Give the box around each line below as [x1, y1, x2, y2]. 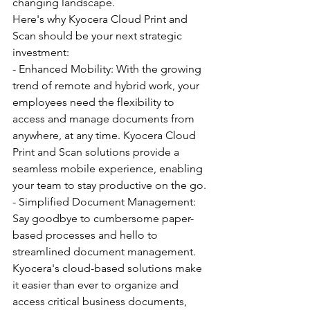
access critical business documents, [12, 295, 190, 308]
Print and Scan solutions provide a [12, 145, 182, 158]
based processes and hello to [12, 228, 161, 241]
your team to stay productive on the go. [12, 179, 206, 192]
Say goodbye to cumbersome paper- [12, 212, 194, 225]
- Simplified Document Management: [12, 195, 199, 208]
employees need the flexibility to [12, 95, 177, 109]
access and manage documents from [12, 112, 197, 125]
